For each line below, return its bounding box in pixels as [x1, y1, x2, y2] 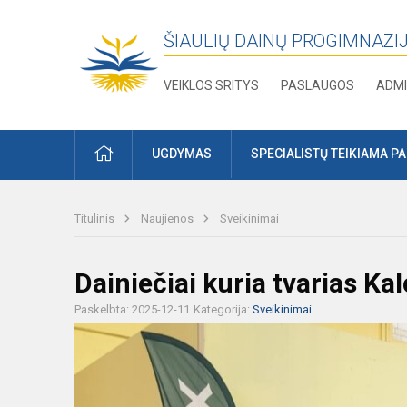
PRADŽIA [112, 145, 164, 161]
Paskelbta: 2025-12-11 [74, 303, 190, 317]
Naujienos [141, 212, 196, 226]
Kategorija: [194, 303, 253, 317]
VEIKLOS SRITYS [164, 78, 260, 93]
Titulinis [74, 212, 117, 226]
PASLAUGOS [281, 78, 355, 93]
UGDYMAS [152, 146, 212, 162]
